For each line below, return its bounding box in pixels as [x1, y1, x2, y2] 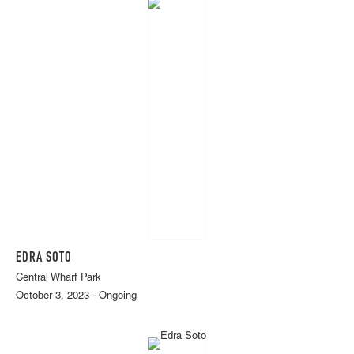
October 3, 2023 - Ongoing [16, 291, 137, 302]
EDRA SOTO [16, 250, 72, 265]
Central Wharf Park [16, 273, 101, 284]
